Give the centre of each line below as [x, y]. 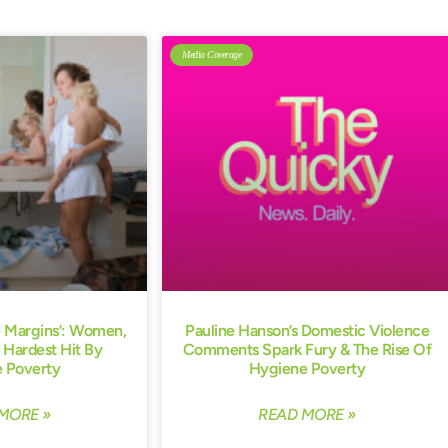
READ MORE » [307, 415]
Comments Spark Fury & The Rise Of [307, 350]
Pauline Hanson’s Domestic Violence [307, 331]
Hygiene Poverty [307, 369]
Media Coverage [211, 54]
